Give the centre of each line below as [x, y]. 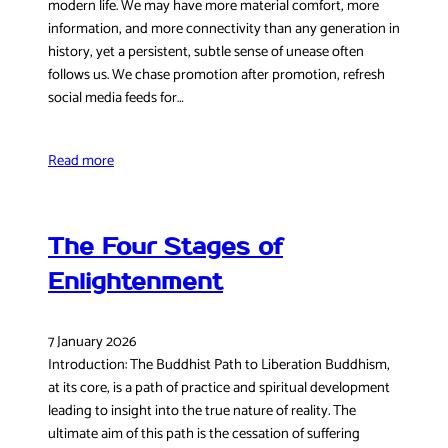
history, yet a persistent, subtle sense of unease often [206, 52]
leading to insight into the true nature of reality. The [202, 410]
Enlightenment [135, 282]
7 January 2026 [92, 341]
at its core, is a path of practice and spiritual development [219, 387]
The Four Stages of [165, 247]
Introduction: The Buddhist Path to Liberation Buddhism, [219, 364]
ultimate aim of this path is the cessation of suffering [204, 433]
